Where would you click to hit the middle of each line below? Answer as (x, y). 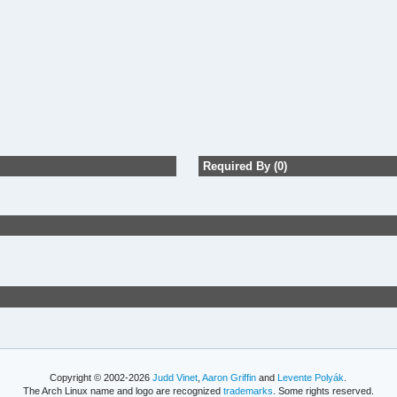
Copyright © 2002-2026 (101, 378)
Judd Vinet (175, 378)
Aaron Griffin (230, 378)
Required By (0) (245, 166)
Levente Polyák (311, 378)
